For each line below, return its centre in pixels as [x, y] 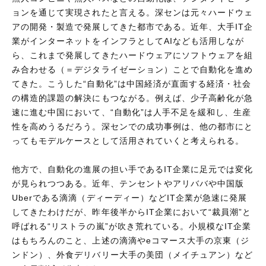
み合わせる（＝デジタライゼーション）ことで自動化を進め [133, 69]
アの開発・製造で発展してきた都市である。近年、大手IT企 [133, 26]
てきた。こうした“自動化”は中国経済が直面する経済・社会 [132, 83]
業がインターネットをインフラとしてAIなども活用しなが [128, 41]
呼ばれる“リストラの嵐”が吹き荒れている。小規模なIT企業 [132, 226]
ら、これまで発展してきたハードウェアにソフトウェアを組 [133, 55]
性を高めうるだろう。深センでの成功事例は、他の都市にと [133, 126]
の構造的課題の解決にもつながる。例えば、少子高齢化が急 [133, 98]
